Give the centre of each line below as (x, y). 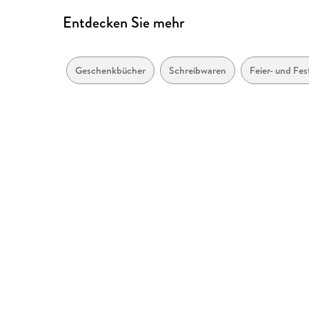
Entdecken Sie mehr (124, 23)
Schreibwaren (198, 71)
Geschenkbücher (111, 71)
